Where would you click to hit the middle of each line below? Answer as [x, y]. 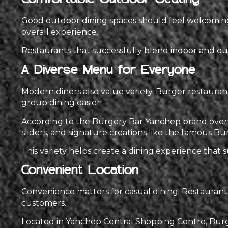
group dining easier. [62, 103]
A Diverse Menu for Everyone [108, 71]
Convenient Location [80, 171]
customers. [44, 203]
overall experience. [60, 32]
